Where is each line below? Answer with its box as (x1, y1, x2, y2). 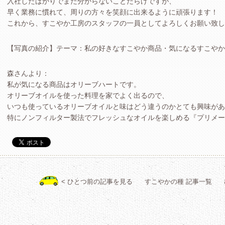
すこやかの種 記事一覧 (144, 178, 212, 185)
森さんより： (7, 69, 49, 77)
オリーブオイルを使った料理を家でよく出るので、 (7, 91, 169, 99)
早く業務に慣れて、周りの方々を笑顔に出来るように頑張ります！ (7, 8, 218, 16)
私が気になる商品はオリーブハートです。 (7, 80, 141, 88)
